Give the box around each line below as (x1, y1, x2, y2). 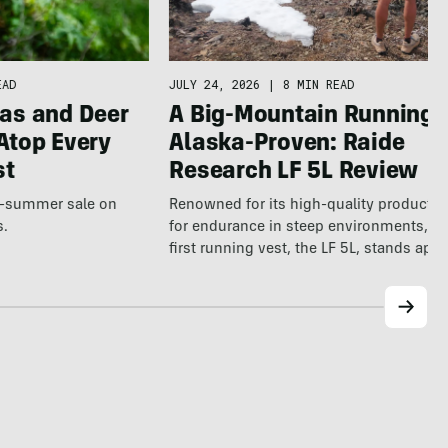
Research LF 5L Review (169, 161, 419, 186)
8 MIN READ (283, 76, 355, 93)
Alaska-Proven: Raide (169, 133, 405, 158)
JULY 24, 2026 (169, 76, 261, 93)
